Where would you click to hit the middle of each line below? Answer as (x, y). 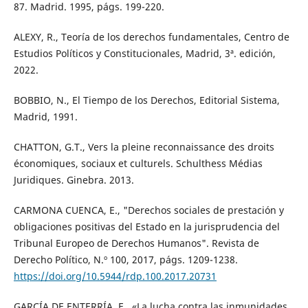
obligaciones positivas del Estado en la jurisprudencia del (146, 227)
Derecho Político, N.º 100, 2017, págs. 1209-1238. (125, 260)
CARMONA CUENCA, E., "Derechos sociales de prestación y (148, 210)
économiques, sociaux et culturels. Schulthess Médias (138, 164)
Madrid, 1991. (45, 117)
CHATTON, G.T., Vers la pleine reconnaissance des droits (144, 147)
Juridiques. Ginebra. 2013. (74, 180)
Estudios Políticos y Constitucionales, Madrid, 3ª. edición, (144, 54)
